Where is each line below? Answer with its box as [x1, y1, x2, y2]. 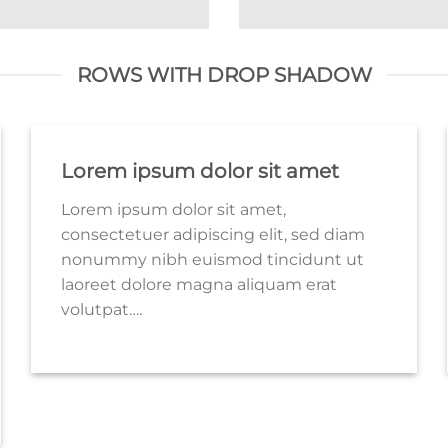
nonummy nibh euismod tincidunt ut [60, 250, 364, 270]
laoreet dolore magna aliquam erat [60, 275, 337, 295]
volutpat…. [60, 300, 142, 320]
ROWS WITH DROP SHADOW [76, 63, 372, 88]
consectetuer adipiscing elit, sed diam [60, 225, 365, 245]
